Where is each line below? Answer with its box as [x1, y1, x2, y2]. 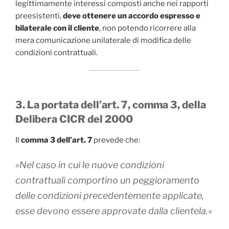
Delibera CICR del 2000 [15, 112, 133, 125]
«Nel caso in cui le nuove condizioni [15, 159, 164, 171]
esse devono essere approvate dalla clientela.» [15, 205, 212, 217]
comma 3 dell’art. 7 [21, 135, 92, 145]
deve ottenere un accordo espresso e [63, 11, 200, 20]
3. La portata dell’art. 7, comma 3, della [15, 98, 206, 111]
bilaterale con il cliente [15, 23, 99, 33]
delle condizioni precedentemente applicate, [15, 190, 204, 201]
